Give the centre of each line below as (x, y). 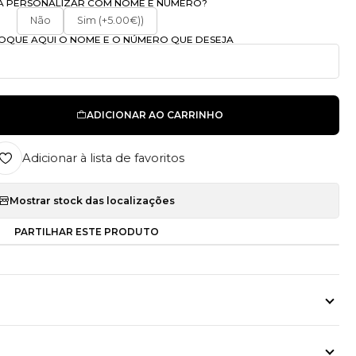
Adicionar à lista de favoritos (104, 158)
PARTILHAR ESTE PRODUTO (87, 231)
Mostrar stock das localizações (93, 200)
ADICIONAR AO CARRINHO (155, 114)
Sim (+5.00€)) (111, 21)
